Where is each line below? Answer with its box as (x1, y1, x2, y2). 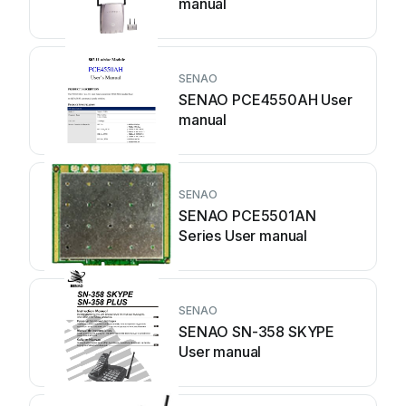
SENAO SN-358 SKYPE (179, 323, 335, 341)
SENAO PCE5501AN (179, 207, 316, 225)
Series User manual (179, 227, 308, 245)
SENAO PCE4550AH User (179, 91, 353, 109)
